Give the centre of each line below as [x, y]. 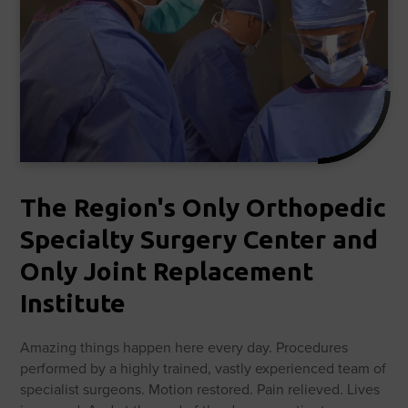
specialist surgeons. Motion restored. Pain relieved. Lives [200, 389]
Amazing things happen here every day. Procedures [184, 347]
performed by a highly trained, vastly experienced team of [204, 368]
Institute [73, 303]
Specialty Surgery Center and [199, 239]
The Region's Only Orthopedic [204, 207]
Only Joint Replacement [167, 271]
